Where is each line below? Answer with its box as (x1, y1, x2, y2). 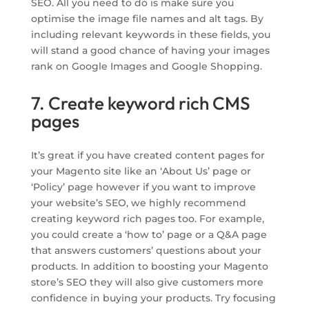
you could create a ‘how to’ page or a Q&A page (30, 228, 267, 241)
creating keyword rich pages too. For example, (30, 212, 264, 226)
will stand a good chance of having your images (30, 44, 270, 57)
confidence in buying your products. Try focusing (30, 292, 276, 305)
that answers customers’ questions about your (30, 244, 261, 257)
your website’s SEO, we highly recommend (30, 197, 246, 210)
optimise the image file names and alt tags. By (30, 12, 263, 26)
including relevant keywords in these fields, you (30, 28, 270, 41)
